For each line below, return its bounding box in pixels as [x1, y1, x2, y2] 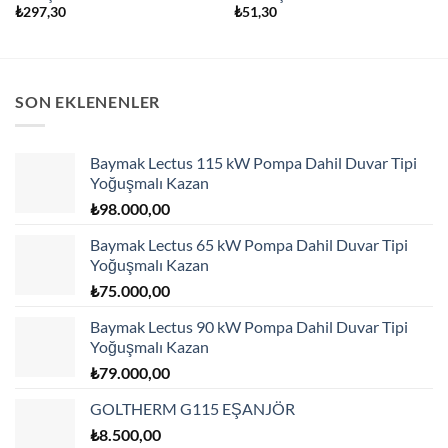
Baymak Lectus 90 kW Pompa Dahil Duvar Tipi [90, 317, 408, 337]
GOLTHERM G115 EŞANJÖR [90, 399, 295, 419]
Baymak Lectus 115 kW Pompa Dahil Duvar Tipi [90, 153, 417, 173]
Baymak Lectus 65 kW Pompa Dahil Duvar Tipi [90, 235, 408, 255]
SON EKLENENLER [15, 91, 161, 111]
